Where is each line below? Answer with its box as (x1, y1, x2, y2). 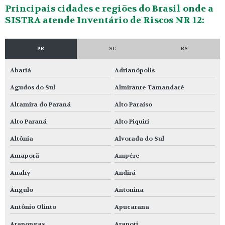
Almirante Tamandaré (114, 83, 184, 91)
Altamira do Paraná (10, 100, 71, 108)
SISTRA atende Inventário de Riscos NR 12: (5, 14, 204, 26)
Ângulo (10, 185, 33, 194)
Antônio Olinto (10, 202, 56, 211)
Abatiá (10, 66, 31, 74)
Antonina (114, 185, 144, 194)
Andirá (114, 168, 136, 177)
